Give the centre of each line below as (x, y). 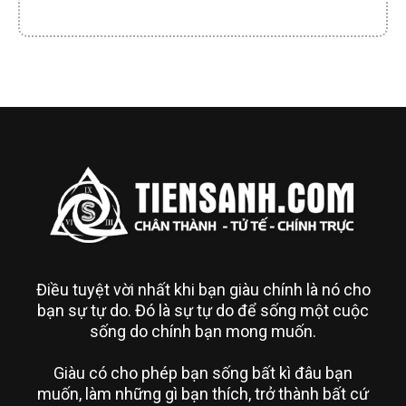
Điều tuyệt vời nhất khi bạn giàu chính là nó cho (203, 290)
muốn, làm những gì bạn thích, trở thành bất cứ (203, 394)
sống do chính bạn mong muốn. (203, 332)
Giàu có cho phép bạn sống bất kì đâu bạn (203, 373)
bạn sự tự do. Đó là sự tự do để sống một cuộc (203, 311)
